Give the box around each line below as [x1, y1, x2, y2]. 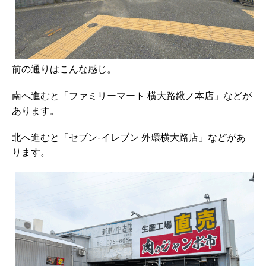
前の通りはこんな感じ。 [12, 62, 116, 75]
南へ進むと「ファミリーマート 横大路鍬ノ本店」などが [12, 88, 252, 102]
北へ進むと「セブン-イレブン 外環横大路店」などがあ [12, 130, 246, 144]
